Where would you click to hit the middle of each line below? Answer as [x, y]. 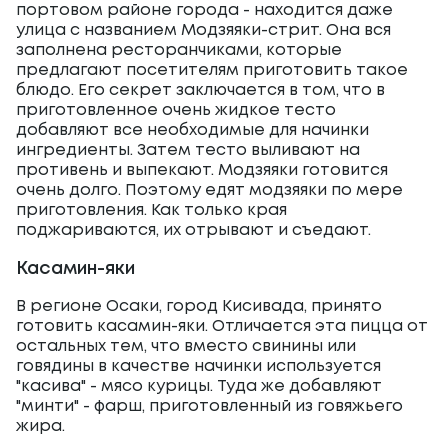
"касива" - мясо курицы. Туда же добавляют [199, 386]
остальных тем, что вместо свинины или [186, 346]
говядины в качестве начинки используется [198, 366]
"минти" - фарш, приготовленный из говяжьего [209, 406]
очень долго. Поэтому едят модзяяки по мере [209, 190]
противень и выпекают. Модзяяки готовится [202, 170]
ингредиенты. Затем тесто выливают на [188, 150]
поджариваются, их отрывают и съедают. [193, 230]
